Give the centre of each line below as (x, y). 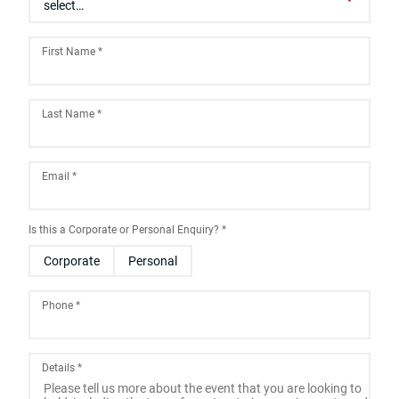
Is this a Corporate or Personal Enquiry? (125, 230)
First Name (70, 52)
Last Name (69, 114)
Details (60, 368)
